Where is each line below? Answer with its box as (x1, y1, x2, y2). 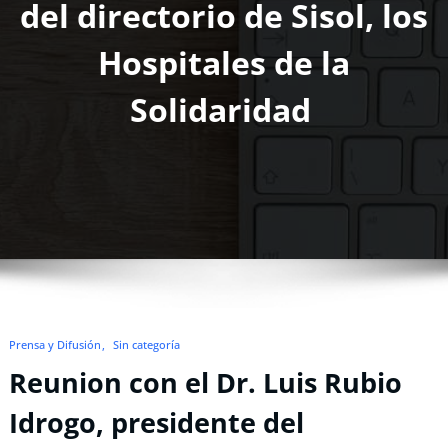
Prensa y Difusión (9, 337, 101, 353)
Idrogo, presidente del (9, 403, 304, 441)
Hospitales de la (98, 41, 350, 85)
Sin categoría (113, 337, 180, 353)
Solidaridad (129, 88, 319, 132)
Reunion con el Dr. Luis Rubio (9, 363, 402, 401)
